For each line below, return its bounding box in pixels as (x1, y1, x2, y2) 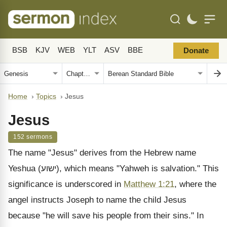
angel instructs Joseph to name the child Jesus (8, 195, 186, 205)
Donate (183, 47, 209, 55)
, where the (174, 179, 216, 189)
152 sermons (13, 134, 53, 140)
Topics (36, 93, 56, 100)
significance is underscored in (8, 179, 124, 189)
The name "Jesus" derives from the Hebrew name (8, 148, 196, 158)
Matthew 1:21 (124, 179, 174, 189)
